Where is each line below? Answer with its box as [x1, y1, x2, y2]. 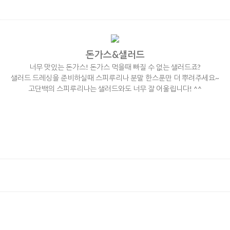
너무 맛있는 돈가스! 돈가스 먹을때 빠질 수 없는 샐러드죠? [29, 62, 201, 71]
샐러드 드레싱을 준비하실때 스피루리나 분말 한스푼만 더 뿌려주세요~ [11, 73, 219, 82]
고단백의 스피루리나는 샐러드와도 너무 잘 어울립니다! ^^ [28, 84, 202, 93]
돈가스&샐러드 [85, 48, 145, 60]
